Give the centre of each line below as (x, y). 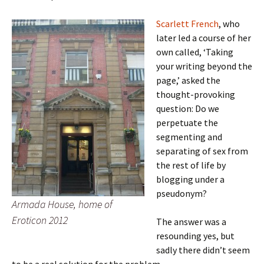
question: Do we (188, 108)
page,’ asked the (188, 80)
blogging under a (190, 179)
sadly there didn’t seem (203, 250)
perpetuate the (187, 123)
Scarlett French (187, 24)
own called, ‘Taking (195, 52)
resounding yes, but (195, 236)
